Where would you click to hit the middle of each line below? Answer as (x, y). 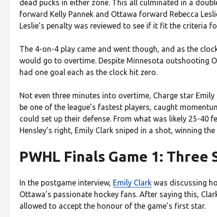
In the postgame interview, (66, 182)
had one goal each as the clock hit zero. (88, 72)
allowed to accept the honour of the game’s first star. (113, 206)
